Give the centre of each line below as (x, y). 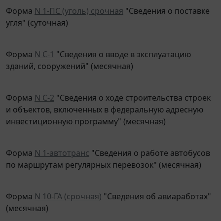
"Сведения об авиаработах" (156, 189)
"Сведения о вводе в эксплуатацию (123, 47)
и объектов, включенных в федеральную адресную (105, 102)
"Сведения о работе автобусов (150, 146)
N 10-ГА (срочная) (68, 189)
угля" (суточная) (37, 16)
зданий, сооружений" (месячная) (70, 59)
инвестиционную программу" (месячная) (86, 114)
